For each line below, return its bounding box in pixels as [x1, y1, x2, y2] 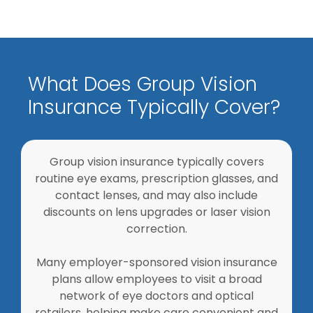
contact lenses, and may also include [55, 187, 258, 203]
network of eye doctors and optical [59, 288, 254, 304]
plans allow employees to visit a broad [51, 271, 262, 287]
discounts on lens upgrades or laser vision [43, 204, 270, 220]
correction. [126, 221, 187, 237]
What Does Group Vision [28, 71, 257, 98]
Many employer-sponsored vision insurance [36, 254, 277, 270]
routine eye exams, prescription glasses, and [35, 170, 278, 187]
